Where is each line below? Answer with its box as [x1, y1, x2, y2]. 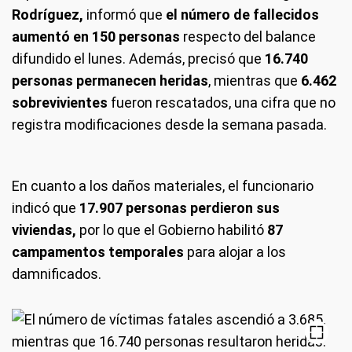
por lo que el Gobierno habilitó [76, 222, 267, 238]
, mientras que [208, 72, 298, 89]
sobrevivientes [12, 94, 111, 111]
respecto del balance [180, 28, 316, 45]
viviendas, [12, 222, 76, 238]
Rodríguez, [12, 6, 83, 23]
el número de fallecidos [166, 6, 319, 23]
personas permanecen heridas [12, 72, 208, 89]
